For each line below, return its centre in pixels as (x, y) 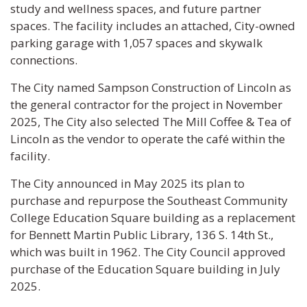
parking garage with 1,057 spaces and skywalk (136, 43)
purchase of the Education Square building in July (145, 269)
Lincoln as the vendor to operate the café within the (148, 139)
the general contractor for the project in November (146, 105)
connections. (44, 60)
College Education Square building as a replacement (153, 218)
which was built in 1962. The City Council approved (148, 252)
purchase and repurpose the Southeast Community (149, 200)
